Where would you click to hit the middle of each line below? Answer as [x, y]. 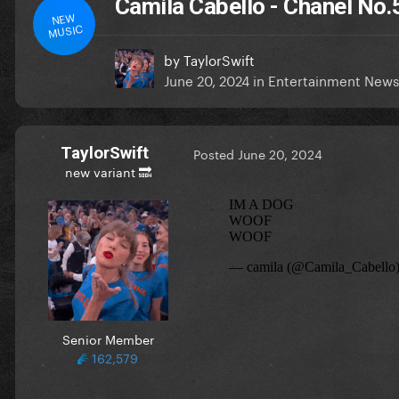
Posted [216, 154]
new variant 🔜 [108, 171]
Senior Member [108, 338]
